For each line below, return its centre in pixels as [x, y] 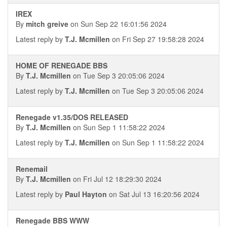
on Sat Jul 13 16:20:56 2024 [153, 194]
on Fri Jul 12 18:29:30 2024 [116, 179]
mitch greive [47, 24]
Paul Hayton [86, 194]
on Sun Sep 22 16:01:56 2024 [118, 24]
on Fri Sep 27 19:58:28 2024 [157, 39]
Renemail [32, 169]
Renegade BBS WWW [52, 220]
